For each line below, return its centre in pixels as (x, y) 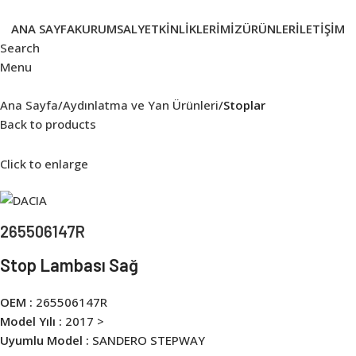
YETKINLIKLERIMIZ (190, 29)
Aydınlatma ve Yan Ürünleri (141, 105)
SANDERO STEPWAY (149, 340)
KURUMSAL (106, 29)
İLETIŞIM (320, 29)
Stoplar (244, 105)
